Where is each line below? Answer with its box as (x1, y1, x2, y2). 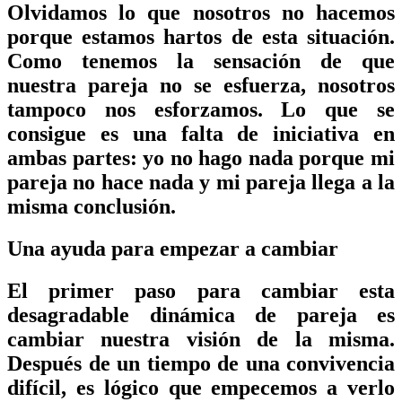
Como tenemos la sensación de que (7, 48, 395, 73)
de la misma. (240, 327, 396, 351)
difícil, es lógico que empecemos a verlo (7, 375, 395, 399)
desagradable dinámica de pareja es (7, 302, 395, 327)
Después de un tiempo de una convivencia (7, 351, 395, 375)
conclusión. (74, 194, 176, 218)
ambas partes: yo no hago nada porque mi (7, 145, 395, 170)
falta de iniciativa (180, 121, 360, 145)
